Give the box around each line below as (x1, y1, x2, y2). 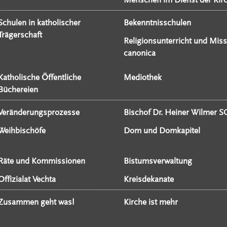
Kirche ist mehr (123, 197, 178, 207)
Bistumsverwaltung (123, 156, 192, 166)
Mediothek (123, 72, 162, 83)
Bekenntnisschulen (123, 18, 191, 28)
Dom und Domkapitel (123, 126, 200, 136)
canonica (123, 48, 156, 58)
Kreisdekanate (123, 174, 174, 184)
